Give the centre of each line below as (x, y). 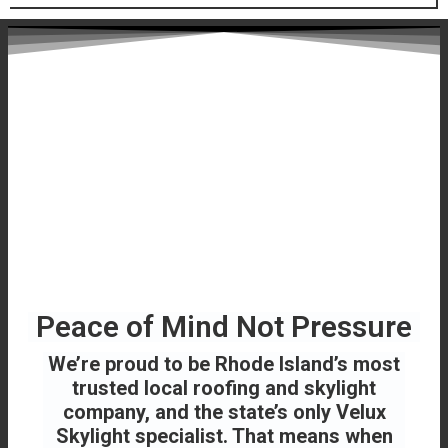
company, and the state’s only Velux (224, 412)
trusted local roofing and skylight (224, 388)
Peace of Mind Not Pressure (224, 327)
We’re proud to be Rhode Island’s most (224, 364)
